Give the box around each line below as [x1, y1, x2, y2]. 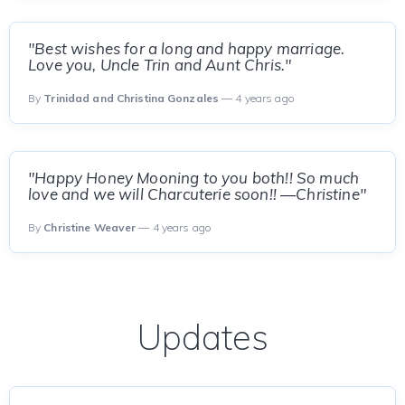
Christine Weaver [43, 221, 137, 234]
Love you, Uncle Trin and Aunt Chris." [28, 55, 292, 74]
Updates [137, 316, 268, 359]
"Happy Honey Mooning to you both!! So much [28, 168, 360, 187]
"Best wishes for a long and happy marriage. [28, 39, 345, 58]
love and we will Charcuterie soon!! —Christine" [28, 184, 366, 203]
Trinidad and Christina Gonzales [43, 91, 220, 105]
